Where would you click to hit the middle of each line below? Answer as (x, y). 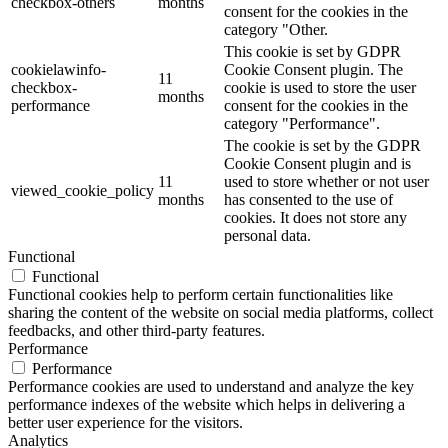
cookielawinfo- (58, 69)
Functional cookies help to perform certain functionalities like (200, 294)
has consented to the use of (308, 199)
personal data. (267, 235)
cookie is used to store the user (320, 87)
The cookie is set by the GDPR (322, 145)
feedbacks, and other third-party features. (136, 330)
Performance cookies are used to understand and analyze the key (211, 386)
